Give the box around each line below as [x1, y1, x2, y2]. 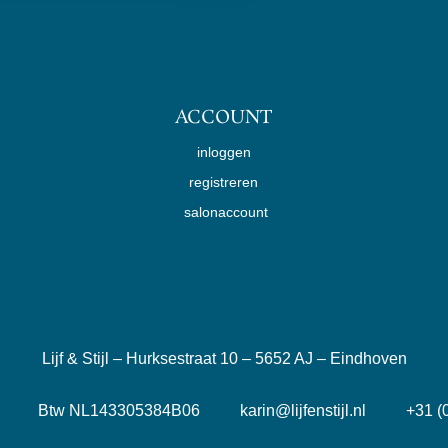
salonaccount [184, 204, 269, 220]
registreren [189, 174, 259, 190]
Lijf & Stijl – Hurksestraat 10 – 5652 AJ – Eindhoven [41, 350, 407, 367]
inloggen [196, 144, 251, 160]
